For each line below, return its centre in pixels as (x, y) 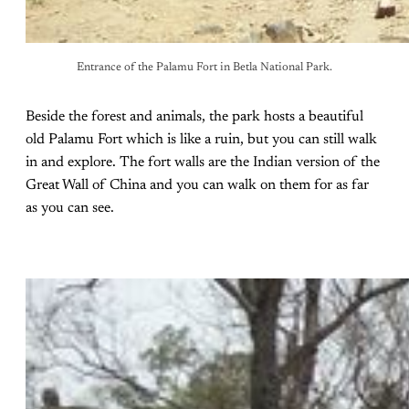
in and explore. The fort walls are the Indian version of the (203, 162)
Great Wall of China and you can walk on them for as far (197, 185)
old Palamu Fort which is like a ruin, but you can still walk (201, 139)
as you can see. (70, 208)
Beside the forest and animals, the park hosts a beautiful (194, 116)
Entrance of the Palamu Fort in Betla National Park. (204, 67)
